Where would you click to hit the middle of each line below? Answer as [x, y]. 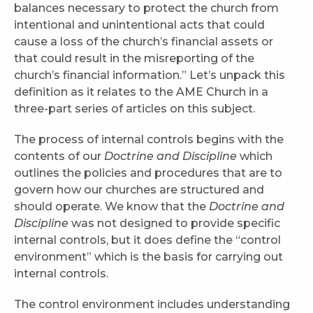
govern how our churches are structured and [139, 190]
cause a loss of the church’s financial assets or [144, 42]
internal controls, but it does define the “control [147, 240]
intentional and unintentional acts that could [139, 25]
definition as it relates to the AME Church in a [141, 92]
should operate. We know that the [111, 207]
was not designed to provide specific [174, 224]
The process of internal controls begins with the [149, 140]
